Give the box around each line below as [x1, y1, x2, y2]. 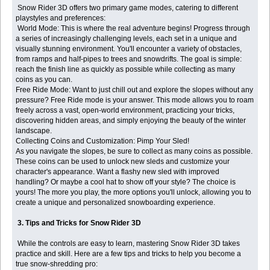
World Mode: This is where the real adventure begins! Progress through [16, 24, 251, 33]
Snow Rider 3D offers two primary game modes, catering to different [16, 3, 239, 12]
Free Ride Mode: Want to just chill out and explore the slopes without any [16, 85, 254, 94]
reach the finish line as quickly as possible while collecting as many [16, 64, 236, 74]
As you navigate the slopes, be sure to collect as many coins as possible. [16, 146, 253, 155]
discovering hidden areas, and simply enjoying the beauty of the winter [16, 116, 246, 125]
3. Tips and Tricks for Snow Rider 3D [17, 218, 142, 227]
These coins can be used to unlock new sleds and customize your [16, 157, 230, 166]
